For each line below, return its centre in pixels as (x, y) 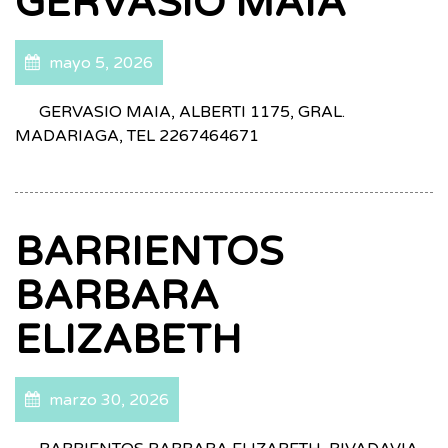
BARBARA (117, 296)
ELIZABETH (128, 340)
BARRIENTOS (149, 252)
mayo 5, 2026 (99, 63)
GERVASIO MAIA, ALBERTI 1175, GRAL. (180, 112)
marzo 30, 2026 (107, 400)
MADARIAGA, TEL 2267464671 (137, 136)
